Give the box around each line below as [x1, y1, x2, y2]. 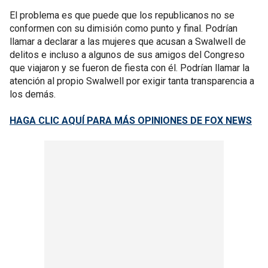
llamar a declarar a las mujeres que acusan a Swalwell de [10, 36, 246, 47]
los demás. [10, 89, 56, 100]
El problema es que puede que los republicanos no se [10, 10, 234, 21]
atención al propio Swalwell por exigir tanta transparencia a [10, 75, 254, 87]
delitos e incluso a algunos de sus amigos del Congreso [10, 49, 245, 60]
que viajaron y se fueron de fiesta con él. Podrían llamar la [10, 62, 249, 74]
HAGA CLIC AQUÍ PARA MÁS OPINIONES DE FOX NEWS [10, 115, 252, 126]
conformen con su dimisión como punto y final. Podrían [10, 23, 237, 34]
